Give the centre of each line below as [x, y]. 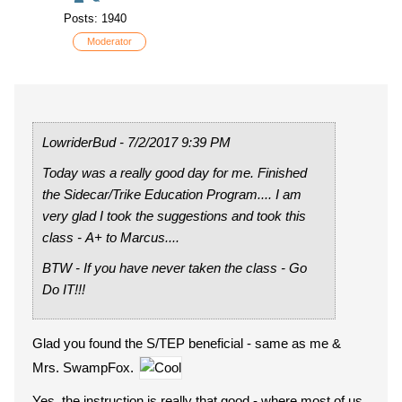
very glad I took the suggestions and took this [174, 216]
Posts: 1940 [95, 18]
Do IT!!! [64, 289]
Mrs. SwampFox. [85, 367]
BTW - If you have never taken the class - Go [175, 268]
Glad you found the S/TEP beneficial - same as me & [187, 343]
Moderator [109, 41]
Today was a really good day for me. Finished [150, 173]
